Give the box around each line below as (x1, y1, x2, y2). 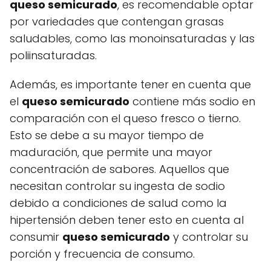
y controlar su (170, 229, 248, 244)
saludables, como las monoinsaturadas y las (10, 30, 255, 46)
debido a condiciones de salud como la (10, 195, 227, 211)
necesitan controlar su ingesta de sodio (10, 178, 225, 194)
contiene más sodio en (129, 93, 255, 109)
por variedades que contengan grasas (10, 13, 224, 29)
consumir (10, 229, 62, 244)
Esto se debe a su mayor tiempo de (10, 127, 204, 143)
